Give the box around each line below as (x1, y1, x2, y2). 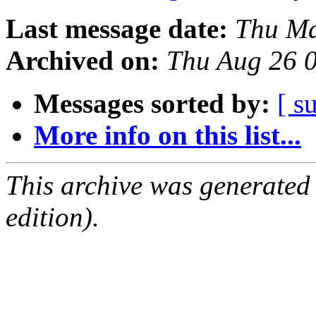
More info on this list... (34, 120, 301, 151)
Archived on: (6, 45, 159, 76)
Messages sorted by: (34, 88, 270, 119)
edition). (6, 202, 99, 233)
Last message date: (6, 13, 228, 44)
